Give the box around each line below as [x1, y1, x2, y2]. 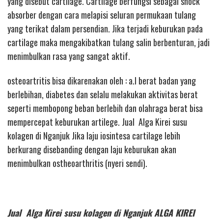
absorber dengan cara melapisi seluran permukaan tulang [7, 8, 196, 21]
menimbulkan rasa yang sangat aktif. [7, 49, 130, 62]
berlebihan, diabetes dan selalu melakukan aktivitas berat [7, 88, 198, 101]
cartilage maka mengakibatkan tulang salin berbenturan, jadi [7, 35, 210, 49]
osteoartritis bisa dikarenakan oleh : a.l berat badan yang [7, 74, 196, 87]
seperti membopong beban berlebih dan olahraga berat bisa [7, 102, 203, 115]
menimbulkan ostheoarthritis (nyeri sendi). [7, 157, 147, 170]
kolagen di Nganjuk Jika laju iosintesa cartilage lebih [7, 129, 180, 142]
